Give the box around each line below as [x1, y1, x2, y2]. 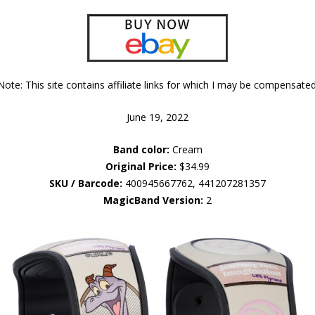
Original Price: [105, 159, 176, 173]
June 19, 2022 [127, 110, 188, 124]
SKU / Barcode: [49, 176, 122, 190]
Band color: [112, 142, 169, 156]
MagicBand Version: [103, 193, 203, 207]
